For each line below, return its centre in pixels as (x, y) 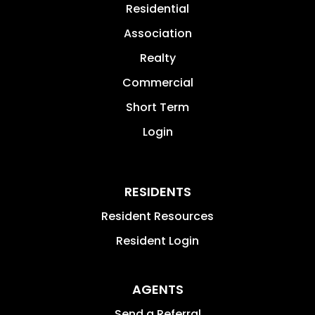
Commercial (157, 82)
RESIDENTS (157, 191)
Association (157, 33)
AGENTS (157, 289)
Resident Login (157, 240)
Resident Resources (157, 216)
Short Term (157, 107)
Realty (157, 58)
